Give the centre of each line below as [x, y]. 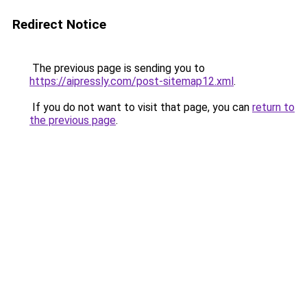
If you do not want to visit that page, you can [141, 107]
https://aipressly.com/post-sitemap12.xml [132, 81]
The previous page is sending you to [117, 68]
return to [273, 107]
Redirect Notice [59, 24]
